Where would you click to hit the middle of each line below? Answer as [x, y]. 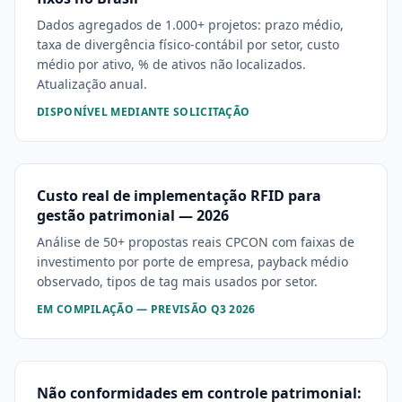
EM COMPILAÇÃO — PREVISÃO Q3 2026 [146, 309]
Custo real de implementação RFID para [179, 196]
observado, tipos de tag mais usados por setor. [177, 281]
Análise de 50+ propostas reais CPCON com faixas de [196, 242]
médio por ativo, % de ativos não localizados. [171, 64]
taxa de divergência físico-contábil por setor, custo [188, 44]
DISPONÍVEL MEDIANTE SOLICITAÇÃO [144, 112]
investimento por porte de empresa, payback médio [192, 262]
